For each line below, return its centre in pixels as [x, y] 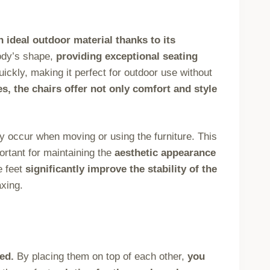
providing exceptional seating [127, 56]
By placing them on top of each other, [100, 256]
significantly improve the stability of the [121, 169]
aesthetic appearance [165, 153]
